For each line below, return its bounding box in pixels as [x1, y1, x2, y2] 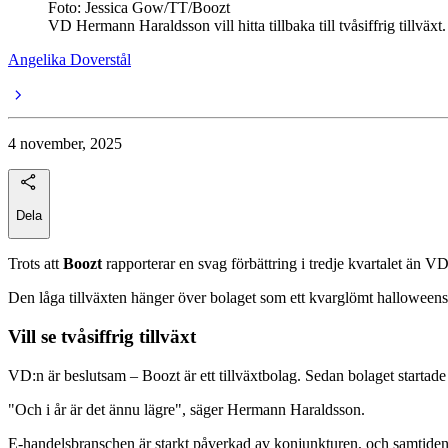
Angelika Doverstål [8, 50, 131, 68]
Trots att [8, 255, 63, 273]
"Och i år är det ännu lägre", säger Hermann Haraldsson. [8, 400, 365, 418]
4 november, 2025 [8, 134, 122, 152]
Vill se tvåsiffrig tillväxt [8, 326, 196, 348]
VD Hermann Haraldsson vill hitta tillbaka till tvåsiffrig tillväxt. [48, 16, 446, 34]
